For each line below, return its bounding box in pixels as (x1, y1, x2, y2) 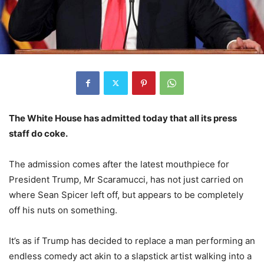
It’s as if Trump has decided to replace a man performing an (9, 235, 255, 246)
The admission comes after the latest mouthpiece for (9, 158, 229, 170)
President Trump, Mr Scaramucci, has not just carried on (9, 173, 243, 185)
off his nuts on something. (9, 204, 117, 216)
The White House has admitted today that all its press (9, 112, 237, 124)
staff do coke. (9, 127, 68, 139)
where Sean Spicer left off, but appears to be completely (9, 189, 243, 200)
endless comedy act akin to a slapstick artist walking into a (9, 250, 252, 262)
